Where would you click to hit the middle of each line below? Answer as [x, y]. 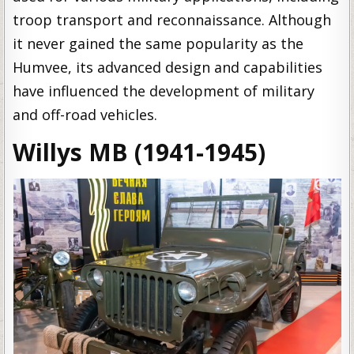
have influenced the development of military [164, 90]
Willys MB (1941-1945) [139, 152]
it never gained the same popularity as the [158, 43]
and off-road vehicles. [85, 114]
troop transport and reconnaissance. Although [172, 19]
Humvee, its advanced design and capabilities [168, 67]
